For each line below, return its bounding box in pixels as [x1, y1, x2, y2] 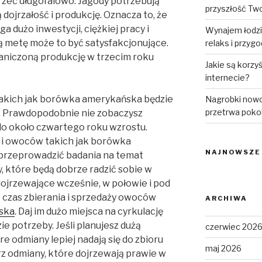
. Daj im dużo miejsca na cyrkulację [15, 206, 163, 218]
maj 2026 [205, 243, 242, 254]
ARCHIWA [205, 194, 247, 203]
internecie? [205, 73, 250, 83]
